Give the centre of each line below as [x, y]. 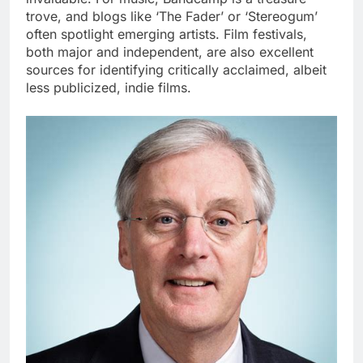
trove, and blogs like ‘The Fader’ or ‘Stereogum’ [172, 16]
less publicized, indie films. [109, 87]
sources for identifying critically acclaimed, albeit [176, 69]
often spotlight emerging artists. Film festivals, [167, 34]
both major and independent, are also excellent [170, 51]
